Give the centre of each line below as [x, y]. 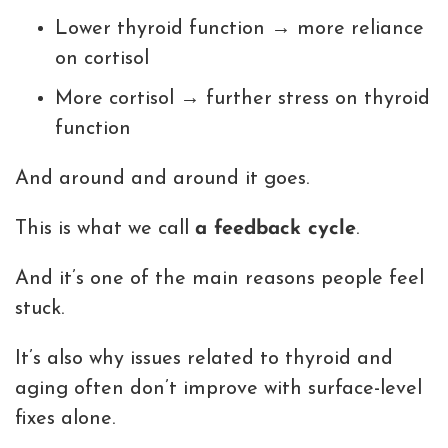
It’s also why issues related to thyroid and [204, 359]
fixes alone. [65, 419]
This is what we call [105, 229]
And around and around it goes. [162, 179]
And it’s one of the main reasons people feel [219, 279]
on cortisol [102, 59]
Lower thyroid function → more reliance [239, 29]
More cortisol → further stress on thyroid [242, 99]
